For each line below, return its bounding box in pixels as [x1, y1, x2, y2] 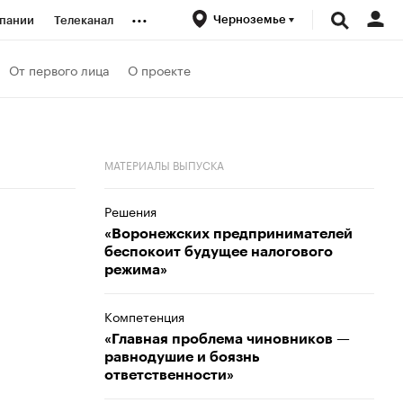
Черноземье [213, 13, 289, 25]
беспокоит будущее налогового [104, 245, 333, 259]
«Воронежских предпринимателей [104, 227, 353, 241]
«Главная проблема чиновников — [104, 332, 350, 346]
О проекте [128, 58, 191, 79]
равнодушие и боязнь [104, 350, 260, 364]
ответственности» [104, 368, 234, 382]
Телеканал [54, 14, 113, 26]
